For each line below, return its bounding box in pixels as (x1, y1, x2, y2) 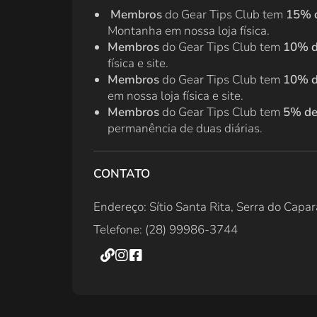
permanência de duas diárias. (108, 120, 263, 137)
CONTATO (93, 166, 150, 183)
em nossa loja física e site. (108, 88, 243, 105)
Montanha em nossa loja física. (108, 23, 270, 40)
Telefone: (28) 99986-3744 (93, 221, 238, 238)
